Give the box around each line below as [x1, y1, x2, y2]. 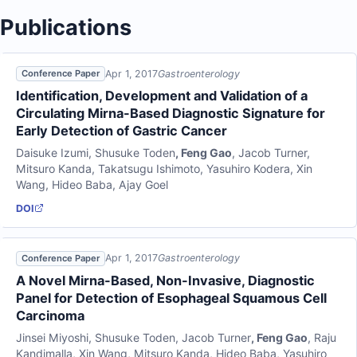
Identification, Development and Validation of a [15, 88, 308, 104]
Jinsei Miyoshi [15, 331, 88, 345]
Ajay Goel [118, 178, 168, 192]
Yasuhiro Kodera [206, 162, 290, 176]
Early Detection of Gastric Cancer [15, 123, 227, 139]
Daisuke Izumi [15, 146, 88, 160]
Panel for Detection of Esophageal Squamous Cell [15, 289, 327, 306]
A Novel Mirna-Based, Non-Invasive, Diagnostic [15, 272, 315, 288]
